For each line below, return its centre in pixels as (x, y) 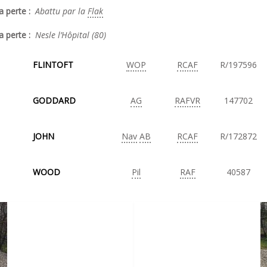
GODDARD (54, 100)
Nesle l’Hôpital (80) (69, 35)
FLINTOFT (53, 65)
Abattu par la (61, 11)
